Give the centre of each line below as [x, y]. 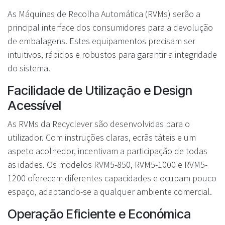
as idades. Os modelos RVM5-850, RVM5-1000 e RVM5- [107, 165]
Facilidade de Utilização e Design [100, 91]
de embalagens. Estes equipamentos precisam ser [101, 41]
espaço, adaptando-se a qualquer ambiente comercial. [110, 192]
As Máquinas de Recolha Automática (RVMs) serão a [104, 14]
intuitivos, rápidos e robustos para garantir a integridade [112, 55]
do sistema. [29, 68]
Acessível [34, 106]
